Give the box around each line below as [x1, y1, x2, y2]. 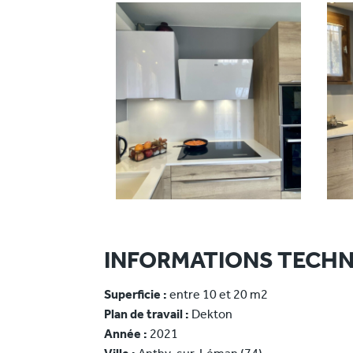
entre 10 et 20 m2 [167, 289, 268, 302]
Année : [104, 329, 147, 341]
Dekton [189, 309, 232, 321]
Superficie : [104, 289, 167, 302]
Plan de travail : [104, 309, 189, 321]
